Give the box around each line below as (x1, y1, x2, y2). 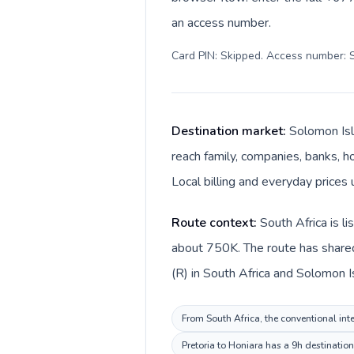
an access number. (171, 14, 271, 32)
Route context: (171, 214, 260, 232)
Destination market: (171, 122, 289, 140)
